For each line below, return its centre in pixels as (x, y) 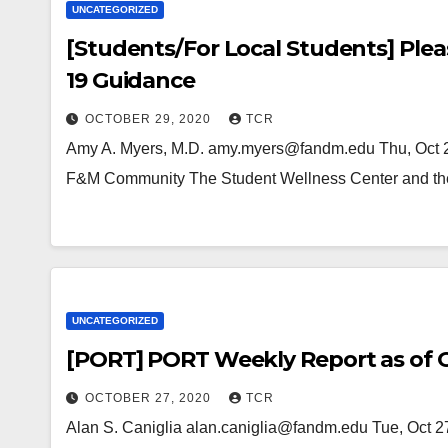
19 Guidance (130, 80)
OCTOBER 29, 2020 (150, 119)
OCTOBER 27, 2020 (150, 398)
